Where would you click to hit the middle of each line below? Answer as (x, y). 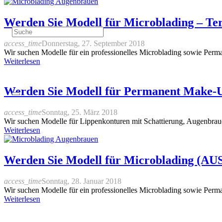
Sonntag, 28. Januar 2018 (82, 181)
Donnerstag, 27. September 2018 (93, 43)
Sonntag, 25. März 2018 (80, 112)
